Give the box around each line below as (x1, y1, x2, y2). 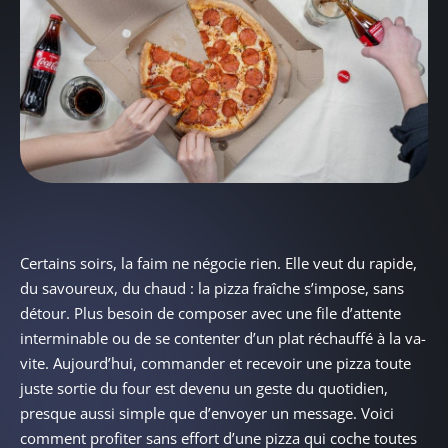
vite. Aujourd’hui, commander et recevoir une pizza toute (20, 353, 411, 374)
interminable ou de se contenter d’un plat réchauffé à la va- (20, 328, 426, 349)
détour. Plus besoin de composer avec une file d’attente (20, 303, 401, 324)
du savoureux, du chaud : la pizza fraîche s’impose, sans (20, 278, 404, 299)
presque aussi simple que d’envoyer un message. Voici (20, 403, 394, 424)
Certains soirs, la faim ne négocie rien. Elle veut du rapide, (20, 253, 417, 274)
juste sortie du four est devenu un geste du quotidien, (20, 378, 388, 399)
